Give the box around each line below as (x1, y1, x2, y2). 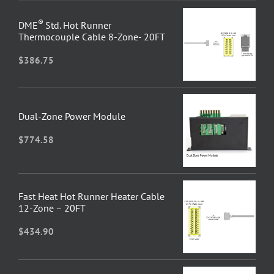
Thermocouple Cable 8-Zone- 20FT (18, 30, 165, 43)
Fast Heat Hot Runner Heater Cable (18, 190, 165, 203)
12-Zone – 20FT (18, 202, 86, 215)
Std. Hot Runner (45, 18, 111, 31)
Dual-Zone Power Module (18, 109, 125, 122)
